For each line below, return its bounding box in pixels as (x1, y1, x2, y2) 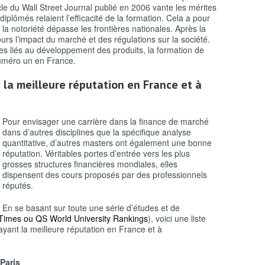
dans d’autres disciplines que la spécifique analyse (2, 126, 191, 138)
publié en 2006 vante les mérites (95, 1, 216, 13)
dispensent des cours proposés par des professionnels (2, 169, 207, 180)
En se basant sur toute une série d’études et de (2, 202, 180, 214)
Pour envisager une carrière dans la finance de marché (2, 115, 209, 127)
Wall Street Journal (22, 1, 95, 13)
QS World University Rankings (35, 212, 148, 224)
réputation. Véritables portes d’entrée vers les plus (2, 147, 190, 159)
